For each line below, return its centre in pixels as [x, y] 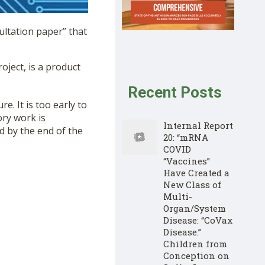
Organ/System [195, 208]
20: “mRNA [186, 137]
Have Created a [196, 172]
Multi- [178, 196]
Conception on [196, 255]
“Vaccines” [187, 161]
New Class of [192, 184]
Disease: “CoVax [198, 220]
